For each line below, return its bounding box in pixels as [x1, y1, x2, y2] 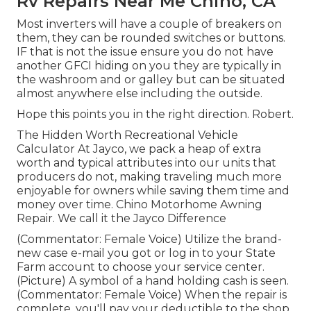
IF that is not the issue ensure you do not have [17, 45, 274, 59]
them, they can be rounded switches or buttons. [17, 31, 285, 45]
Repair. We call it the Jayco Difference [17, 212, 226, 226]
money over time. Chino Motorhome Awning [17, 198, 262, 212]
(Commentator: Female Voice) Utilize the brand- [17, 233, 282, 246]
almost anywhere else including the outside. [17, 87, 262, 101]
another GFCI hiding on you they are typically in [17, 59, 281, 73]
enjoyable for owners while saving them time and [17, 184, 289, 198]
